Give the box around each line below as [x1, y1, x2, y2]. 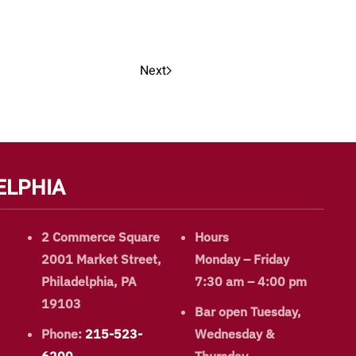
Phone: [41, 326, 85, 342]
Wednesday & [194, 326, 274, 342]
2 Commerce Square [41, 229, 160, 246]
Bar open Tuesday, [194, 304, 301, 320]
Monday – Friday [194, 251, 289, 268]
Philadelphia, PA [41, 273, 137, 290]
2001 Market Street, [41, 251, 161, 268]
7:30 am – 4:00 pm [194, 273, 307, 290]
